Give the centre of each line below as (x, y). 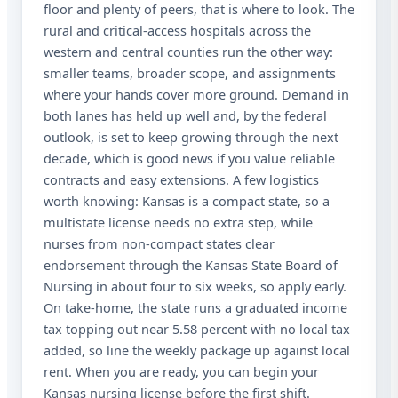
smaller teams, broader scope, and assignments (190, 73)
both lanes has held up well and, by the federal (185, 116)
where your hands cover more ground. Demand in (196, 95)
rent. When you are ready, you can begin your (181, 372)
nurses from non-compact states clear (159, 244)
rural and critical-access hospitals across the (177, 31)
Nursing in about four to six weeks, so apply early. (195, 287)
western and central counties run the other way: (188, 52)
